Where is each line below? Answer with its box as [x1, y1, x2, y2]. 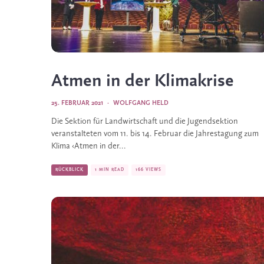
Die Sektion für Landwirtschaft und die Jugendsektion [51, 117, 238, 126]
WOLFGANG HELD [113, 100, 169, 107]
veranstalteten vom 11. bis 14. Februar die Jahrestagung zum [51, 130, 259, 138]
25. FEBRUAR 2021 [51, 100, 103, 107]
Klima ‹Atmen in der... [51, 142, 126, 151]
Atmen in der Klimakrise [51, 72, 234, 91]
